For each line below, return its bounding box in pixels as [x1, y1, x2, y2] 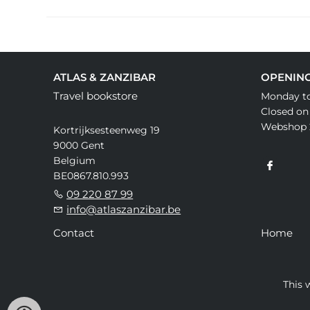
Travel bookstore [53, 89, 138, 103]
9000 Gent [53, 139, 105, 152]
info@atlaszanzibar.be [66, 203, 181, 217]
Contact [53, 226, 95, 240]
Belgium [53, 154, 96, 167]
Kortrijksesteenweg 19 [53, 124, 161, 137]
